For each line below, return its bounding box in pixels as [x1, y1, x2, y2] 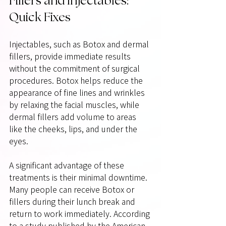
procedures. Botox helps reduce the [9, 76, 145, 85]
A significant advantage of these [9, 161, 126, 169]
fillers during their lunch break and [9, 197, 137, 206]
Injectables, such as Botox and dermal [9, 40, 151, 48]
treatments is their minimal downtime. [9, 173, 149, 182]
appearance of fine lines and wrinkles [9, 88, 147, 97]
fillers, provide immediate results [9, 52, 133, 61]
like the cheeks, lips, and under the [9, 125, 139, 133]
